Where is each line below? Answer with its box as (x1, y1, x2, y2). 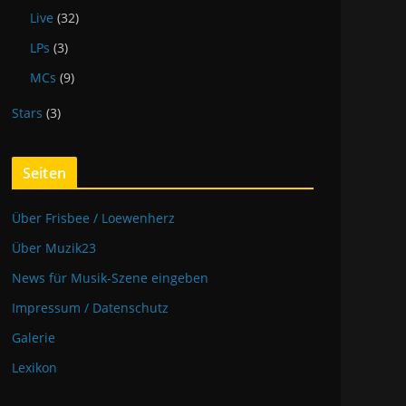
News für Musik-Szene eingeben (12, 269, 208, 286)
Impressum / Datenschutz (12, 299, 169, 316)
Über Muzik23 (12, 239, 96, 256)
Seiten (23, 163, 66, 183)
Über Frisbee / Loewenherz (12, 209, 175, 227)
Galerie (12, 329, 55, 346)
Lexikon (12, 359, 57, 376)
